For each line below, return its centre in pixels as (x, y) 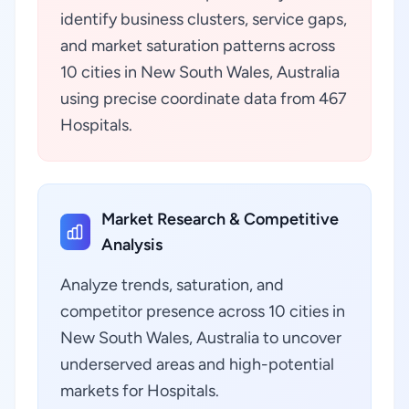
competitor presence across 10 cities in (203, 311)
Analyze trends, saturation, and (172, 285)
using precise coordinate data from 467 (204, 99)
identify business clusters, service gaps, (204, 19)
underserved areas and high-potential (197, 364)
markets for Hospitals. (140, 391)
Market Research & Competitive (220, 219)
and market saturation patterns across (198, 46)
